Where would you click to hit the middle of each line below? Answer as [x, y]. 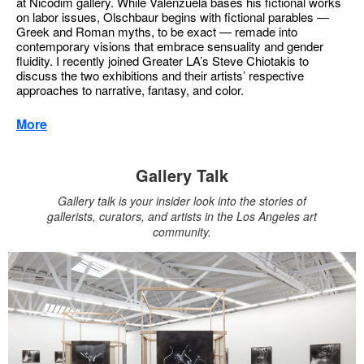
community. [182, 232]
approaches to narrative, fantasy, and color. [130, 90]
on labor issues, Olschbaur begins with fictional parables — [173, 17]
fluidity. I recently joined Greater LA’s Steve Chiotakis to [162, 61]
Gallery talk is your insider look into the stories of [182, 201]
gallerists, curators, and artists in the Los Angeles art [182, 216]
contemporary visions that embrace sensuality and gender [170, 46]
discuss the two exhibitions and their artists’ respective [160, 75]
